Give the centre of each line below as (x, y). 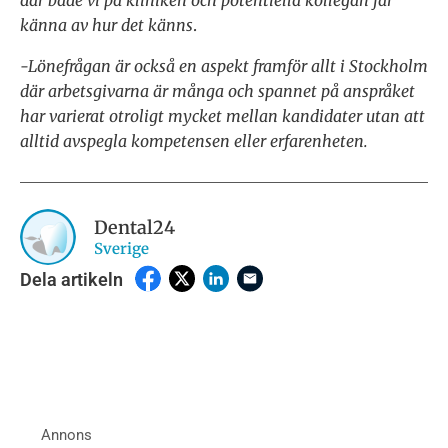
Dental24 (134, 227)
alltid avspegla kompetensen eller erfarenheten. (194, 141)
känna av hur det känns (106, 25)
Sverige (121, 248)
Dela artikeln (71, 280)
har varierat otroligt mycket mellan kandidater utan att (222, 116)
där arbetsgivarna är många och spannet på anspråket (217, 91)
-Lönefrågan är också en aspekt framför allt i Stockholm (224, 66)
